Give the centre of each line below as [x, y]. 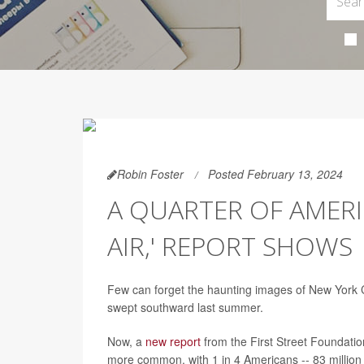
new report [173, 341]
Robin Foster [150, 174]
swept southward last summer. [185, 307]
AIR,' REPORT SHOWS [230, 246]
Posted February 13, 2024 [275, 174]
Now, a [126, 341]
